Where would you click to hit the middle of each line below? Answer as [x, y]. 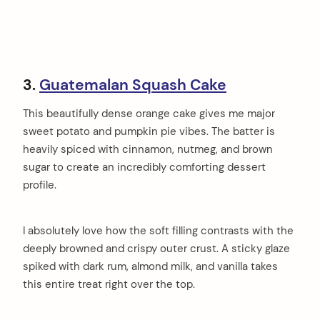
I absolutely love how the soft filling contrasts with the [158, 230]
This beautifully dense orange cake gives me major [149, 113]
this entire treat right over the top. [109, 284]
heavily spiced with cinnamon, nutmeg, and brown [148, 149]
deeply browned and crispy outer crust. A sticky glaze [156, 248]
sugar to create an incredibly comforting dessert [144, 167]
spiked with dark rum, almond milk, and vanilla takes [150, 266]
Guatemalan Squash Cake [133, 85]
